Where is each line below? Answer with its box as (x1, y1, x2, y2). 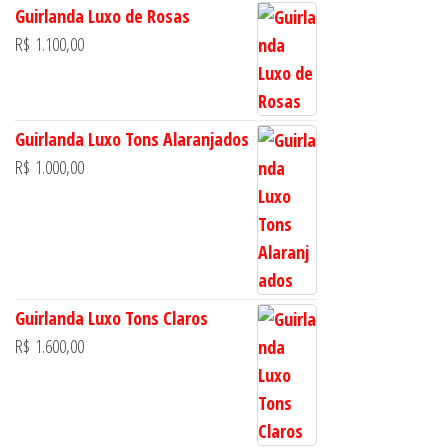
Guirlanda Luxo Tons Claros (15, 306, 208, 331)
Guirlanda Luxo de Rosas (15, 4, 190, 29)
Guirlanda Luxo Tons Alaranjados (15, 127, 249, 152)
